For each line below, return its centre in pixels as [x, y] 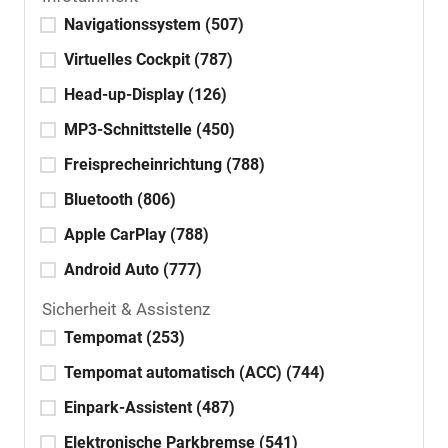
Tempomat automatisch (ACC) [175, 373]
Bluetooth [100, 200]
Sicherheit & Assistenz [126, 309]
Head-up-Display [126, 95]
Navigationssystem [134, 25]
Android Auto [113, 270]
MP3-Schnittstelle [130, 130]
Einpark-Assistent [130, 408]
